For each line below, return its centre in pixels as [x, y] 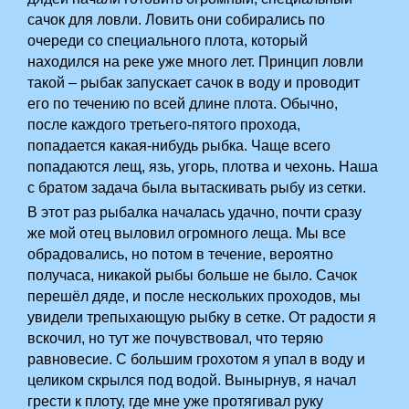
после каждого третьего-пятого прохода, [164, 125]
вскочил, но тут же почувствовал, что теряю [176, 338]
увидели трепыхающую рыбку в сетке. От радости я [202, 317]
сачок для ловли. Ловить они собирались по [177, 20]
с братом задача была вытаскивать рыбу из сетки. [197, 188]
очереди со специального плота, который [168, 41]
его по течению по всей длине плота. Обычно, [183, 104]
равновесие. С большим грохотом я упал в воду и [197, 359]
